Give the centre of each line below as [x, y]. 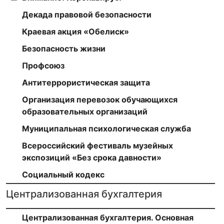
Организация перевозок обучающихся [100, 99]
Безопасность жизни [64, 48]
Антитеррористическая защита [86, 82]
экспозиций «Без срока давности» [92, 157]
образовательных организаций [85, 111]
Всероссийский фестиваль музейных [97, 145]
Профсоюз [43, 65]
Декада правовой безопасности [87, 14]
